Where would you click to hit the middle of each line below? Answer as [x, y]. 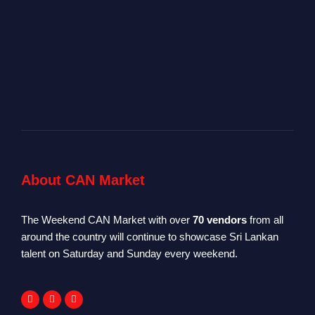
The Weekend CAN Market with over [107, 219]
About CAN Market [83, 180]
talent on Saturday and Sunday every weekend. [129, 253]
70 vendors [220, 219]
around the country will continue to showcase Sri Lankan [150, 236]
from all [265, 219]
